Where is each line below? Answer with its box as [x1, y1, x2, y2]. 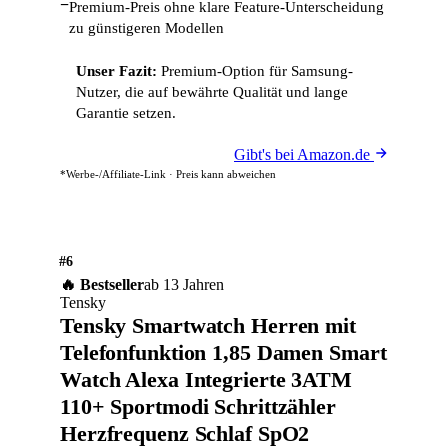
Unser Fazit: [76, 63, 157, 79]
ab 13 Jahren [144, 276, 224, 293]
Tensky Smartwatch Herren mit [60, 313, 356, 338]
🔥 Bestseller [60, 276, 144, 293]
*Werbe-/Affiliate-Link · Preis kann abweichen [60, 168, 276, 180]
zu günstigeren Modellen [69, 20, 224, 36]
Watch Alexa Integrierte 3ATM [60, 367, 352, 392]
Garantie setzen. [76, 105, 176, 121]
